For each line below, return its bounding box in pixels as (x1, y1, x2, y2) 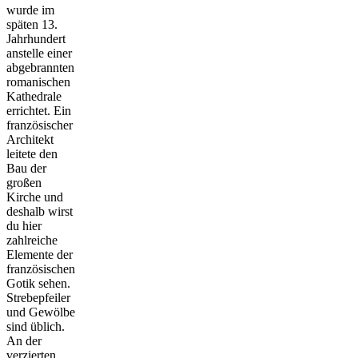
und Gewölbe (6, 304, 75, 319)
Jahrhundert (6, 31, 66, 46)
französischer (6, 117, 73, 132)
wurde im (6, 2, 54, 17)
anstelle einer (6, 46, 72, 60)
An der (6, 333, 42, 348)
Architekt (6, 132, 54, 146)
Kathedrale (6, 89, 62, 103)
